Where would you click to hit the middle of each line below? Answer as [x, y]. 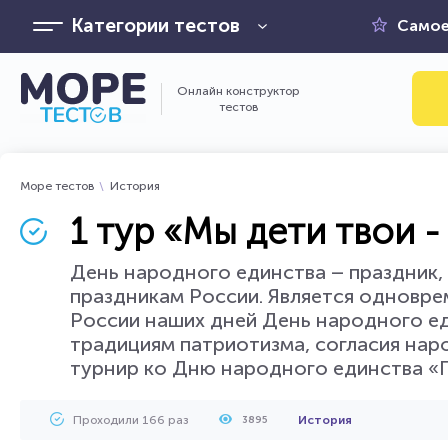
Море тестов [57, 186]
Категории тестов [155, 25]
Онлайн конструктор [238, 91]
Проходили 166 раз [131, 420]
